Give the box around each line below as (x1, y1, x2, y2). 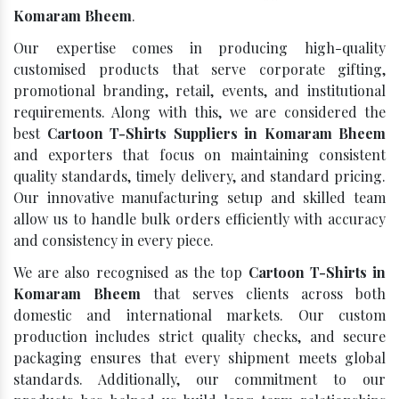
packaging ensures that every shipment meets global (13, 348, 386, 367)
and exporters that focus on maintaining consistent (13, 145, 386, 164)
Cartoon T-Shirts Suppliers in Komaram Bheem (46, 124, 386, 142)
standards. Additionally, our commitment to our (13, 370, 386, 388)
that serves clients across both (141, 284, 386, 303)
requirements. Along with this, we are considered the (13, 102, 386, 121)
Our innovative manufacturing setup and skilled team (13, 188, 386, 207)
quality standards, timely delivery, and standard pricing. (13, 167, 386, 185)
